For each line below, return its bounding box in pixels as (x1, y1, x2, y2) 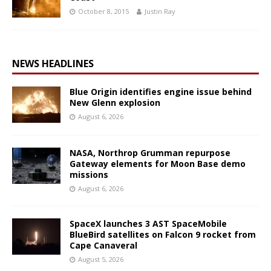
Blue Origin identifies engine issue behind (70, 86, 252, 98)
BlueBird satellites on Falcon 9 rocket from (70, 229, 256, 241)
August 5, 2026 (78, 255, 123, 264)
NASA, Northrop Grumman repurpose (70, 147, 230, 159)
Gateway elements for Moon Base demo (70, 158, 246, 170)
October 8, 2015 (78, 7, 129, 16)
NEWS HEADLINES (12, 57, 94, 71)
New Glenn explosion (70, 97, 160, 109)
